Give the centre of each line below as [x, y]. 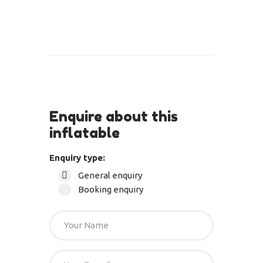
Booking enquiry [111, 189]
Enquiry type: [77, 157]
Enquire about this [114, 116]
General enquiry [110, 175]
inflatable [85, 133]
